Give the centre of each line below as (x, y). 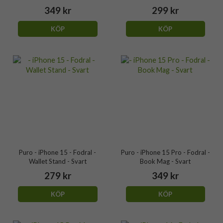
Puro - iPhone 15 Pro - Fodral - (165, 152)
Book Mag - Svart (166, 161)
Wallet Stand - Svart (57, 161)
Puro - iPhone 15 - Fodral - (58, 152)
